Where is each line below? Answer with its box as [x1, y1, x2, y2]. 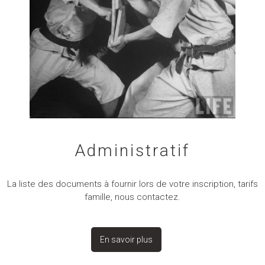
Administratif [75, 141, 190, 161]
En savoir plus [100, 235, 153, 245]
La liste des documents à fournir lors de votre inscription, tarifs [7, 179, 258, 190]
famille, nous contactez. [84, 192, 180, 203]
